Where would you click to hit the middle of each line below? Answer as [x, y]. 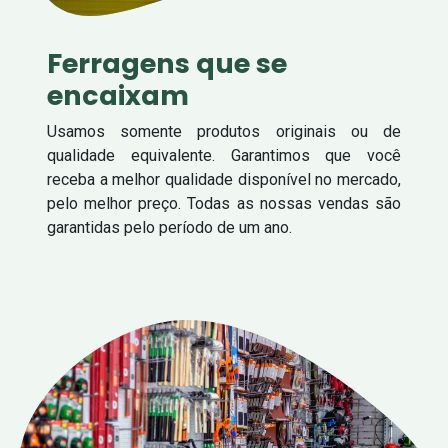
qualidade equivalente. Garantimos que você [224, 155]
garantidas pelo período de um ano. [169, 227]
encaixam [118, 95]
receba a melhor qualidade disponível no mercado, [224, 179]
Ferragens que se [167, 63]
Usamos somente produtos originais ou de [224, 131]
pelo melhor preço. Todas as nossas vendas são [224, 203]
